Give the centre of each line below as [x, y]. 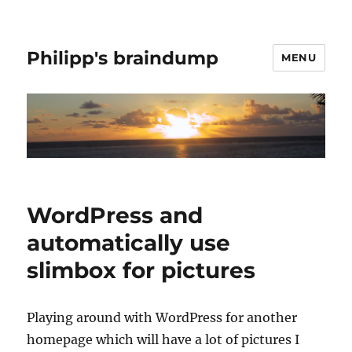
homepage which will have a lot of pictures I [163, 340]
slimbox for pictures [141, 271]
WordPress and [115, 216]
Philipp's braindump [123, 58]
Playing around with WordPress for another [162, 318]
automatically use [129, 243]
